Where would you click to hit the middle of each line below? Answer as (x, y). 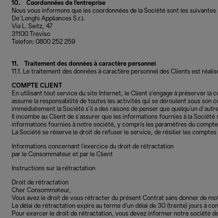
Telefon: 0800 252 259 (44, 42)
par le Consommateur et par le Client (62, 154)
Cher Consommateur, (41, 191)
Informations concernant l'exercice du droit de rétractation (93, 147)
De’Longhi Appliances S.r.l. (48, 19)
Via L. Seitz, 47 (32, 27)
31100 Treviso (31, 34)
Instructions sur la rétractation (54, 169)
